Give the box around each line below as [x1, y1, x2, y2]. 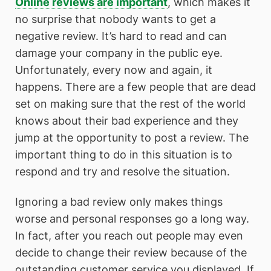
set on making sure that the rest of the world [15, 97, 246, 110]
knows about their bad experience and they [15, 114, 238, 127]
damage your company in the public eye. [15, 47, 223, 59]
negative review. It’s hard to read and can [15, 30, 227, 42]
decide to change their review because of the [15, 246, 247, 259]
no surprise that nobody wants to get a [15, 13, 216, 25]
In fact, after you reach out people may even [15, 229, 243, 242]
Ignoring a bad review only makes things [15, 195, 223, 208]
